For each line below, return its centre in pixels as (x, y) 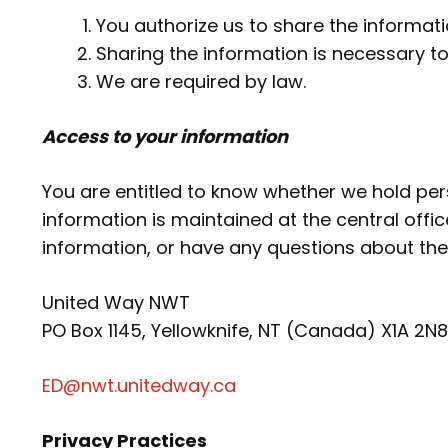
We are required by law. (201, 81)
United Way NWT (116, 302)
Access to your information (165, 136)
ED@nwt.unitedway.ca (139, 385)
